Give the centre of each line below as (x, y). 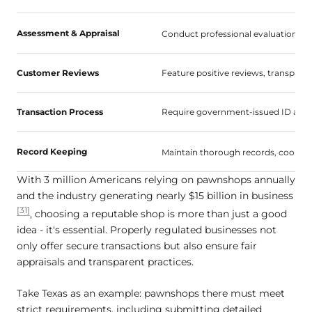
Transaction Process (60, 112)
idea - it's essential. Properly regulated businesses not (147, 230)
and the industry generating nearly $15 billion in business (155, 196)
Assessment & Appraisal (68, 33)
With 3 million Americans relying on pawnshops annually (156, 180)
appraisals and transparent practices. (105, 262)
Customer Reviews (58, 73)
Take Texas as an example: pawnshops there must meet (151, 294)
